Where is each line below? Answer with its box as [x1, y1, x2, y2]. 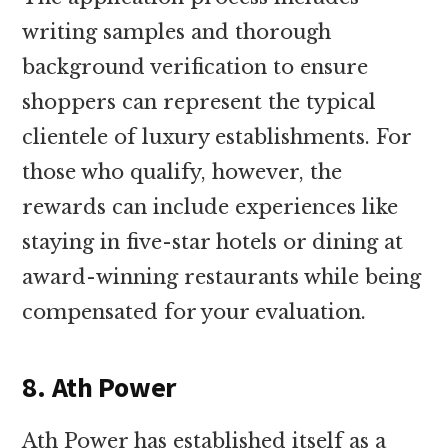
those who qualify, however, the [22, 159, 343, 184]
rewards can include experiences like [22, 194, 399, 219]
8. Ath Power [22, 368, 177, 405]
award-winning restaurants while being [22, 264, 422, 289]
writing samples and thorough [22, 19, 332, 44]
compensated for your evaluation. [22, 299, 367, 324]
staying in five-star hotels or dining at [22, 229, 404, 254]
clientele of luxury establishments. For [22, 124, 412, 149]
